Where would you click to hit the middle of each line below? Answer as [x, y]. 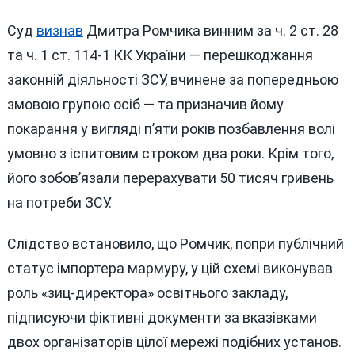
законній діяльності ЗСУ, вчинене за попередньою [172, 79]
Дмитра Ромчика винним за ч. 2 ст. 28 [210, 30]
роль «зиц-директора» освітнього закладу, [147, 292]
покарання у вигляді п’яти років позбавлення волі [171, 128]
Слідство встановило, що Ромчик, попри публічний [175, 243]
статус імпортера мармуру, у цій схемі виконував [170, 268]
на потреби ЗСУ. [59, 202]
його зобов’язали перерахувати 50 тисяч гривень [170, 177]
